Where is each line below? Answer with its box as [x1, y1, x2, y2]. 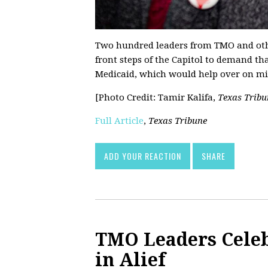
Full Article [95, 115, 144, 127]
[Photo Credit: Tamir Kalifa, [95, 92, 218, 103]
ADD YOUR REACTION [104, 150, 181, 163]
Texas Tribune [148, 115, 207, 127]
